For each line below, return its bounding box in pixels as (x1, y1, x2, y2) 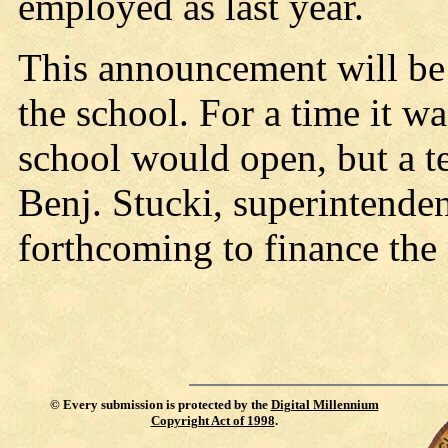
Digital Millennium (270, 397, 379, 412)
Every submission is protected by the (62, 397, 271, 412)
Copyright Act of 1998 (150, 413, 275, 428)
